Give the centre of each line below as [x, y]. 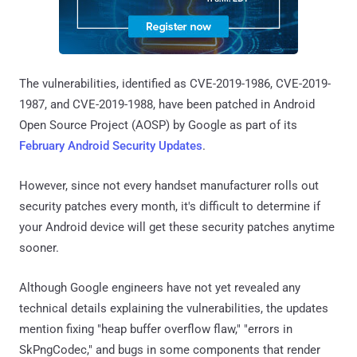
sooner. [39, 247]
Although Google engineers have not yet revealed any [160, 287]
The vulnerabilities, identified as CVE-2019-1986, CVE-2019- [175, 83]
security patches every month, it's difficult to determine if [170, 206]
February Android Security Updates [111, 145]
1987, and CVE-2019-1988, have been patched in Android [167, 104]
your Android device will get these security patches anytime [177, 227]
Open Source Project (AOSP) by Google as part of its [158, 125]
